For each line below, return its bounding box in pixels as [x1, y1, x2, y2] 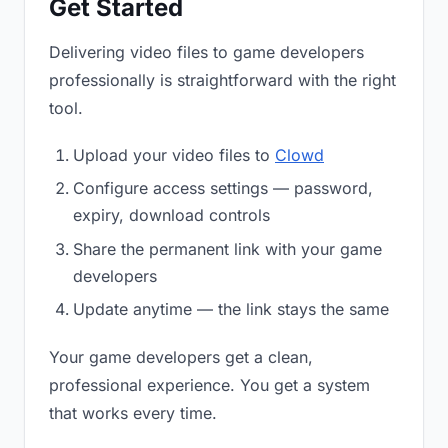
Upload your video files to [73, 145, 275, 165]
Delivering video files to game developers [49, 42, 364, 62]
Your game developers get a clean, [49, 347, 313, 368]
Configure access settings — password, [73, 178, 373, 199]
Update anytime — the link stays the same [73, 299, 389, 320]
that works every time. [49, 403, 217, 424]
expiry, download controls [73, 205, 270, 226]
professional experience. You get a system [49, 375, 370, 396]
